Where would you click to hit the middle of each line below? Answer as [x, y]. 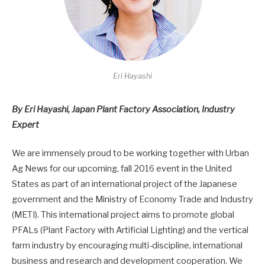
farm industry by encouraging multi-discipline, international [127, 246]
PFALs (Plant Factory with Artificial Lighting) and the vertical [130, 230]
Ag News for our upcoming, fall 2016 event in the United [122, 169]
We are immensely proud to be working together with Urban [130, 153]
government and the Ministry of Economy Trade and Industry [132, 200]
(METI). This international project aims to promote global [123, 215]
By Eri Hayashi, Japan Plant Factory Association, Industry [123, 110]
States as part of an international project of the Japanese [125, 184]
